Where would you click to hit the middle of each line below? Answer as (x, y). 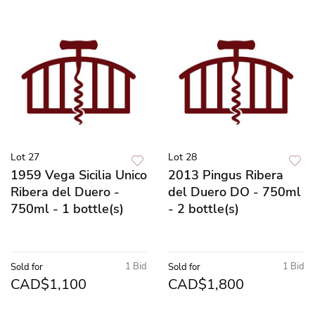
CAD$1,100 (49, 284)
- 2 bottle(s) (204, 208)
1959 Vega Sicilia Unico (79, 175)
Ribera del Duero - (65, 192)
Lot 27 (25, 157)
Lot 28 (182, 157)
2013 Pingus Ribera (226, 175)
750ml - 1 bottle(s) (67, 208)
